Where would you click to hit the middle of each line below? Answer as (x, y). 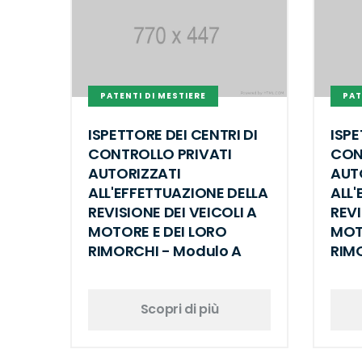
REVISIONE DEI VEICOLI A (173, 212)
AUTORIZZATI (135, 173)
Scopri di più (179, 309)
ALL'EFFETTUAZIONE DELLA (178, 192)
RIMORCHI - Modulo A (165, 250)
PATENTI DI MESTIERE (153, 96)
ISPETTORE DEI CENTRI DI (173, 134)
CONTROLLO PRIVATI (160, 154)
